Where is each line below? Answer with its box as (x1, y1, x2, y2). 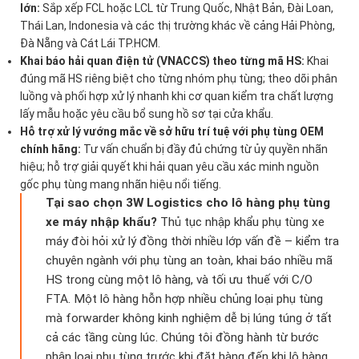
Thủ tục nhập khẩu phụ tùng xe (157, 215, 325, 230)
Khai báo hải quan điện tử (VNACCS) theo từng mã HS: (20, 54, 305, 68)
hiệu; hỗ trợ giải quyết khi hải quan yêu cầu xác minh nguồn (20, 160, 319, 174)
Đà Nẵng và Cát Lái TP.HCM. (20, 37, 160, 50)
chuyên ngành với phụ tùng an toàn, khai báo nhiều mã (46, 253, 333, 268)
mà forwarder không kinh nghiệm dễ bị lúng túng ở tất (46, 311, 332, 326)
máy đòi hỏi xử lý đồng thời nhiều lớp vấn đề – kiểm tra (46, 234, 339, 249)
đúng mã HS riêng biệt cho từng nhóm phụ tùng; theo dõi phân (20, 72, 337, 86)
